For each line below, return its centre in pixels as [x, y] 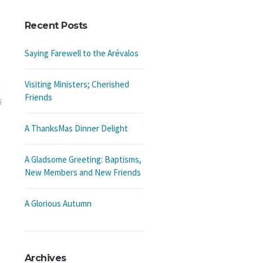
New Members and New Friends [82, 172]
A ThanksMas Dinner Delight [76, 128]
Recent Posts [56, 26]
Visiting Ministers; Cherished [77, 84]
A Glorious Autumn [58, 203]
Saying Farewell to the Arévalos [81, 53]
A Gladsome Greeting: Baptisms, [83, 159]
